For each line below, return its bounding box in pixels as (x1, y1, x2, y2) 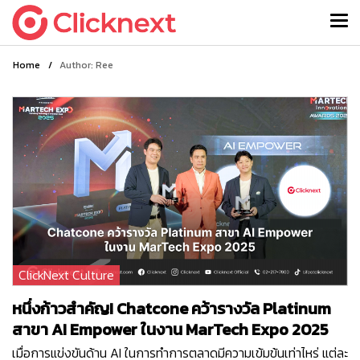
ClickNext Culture (18, 264, 114, 284)
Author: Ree (59, 58, 114, 72)
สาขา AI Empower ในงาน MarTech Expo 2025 (12, 317, 329, 342)
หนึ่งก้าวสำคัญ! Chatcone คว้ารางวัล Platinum (12, 296, 331, 321)
